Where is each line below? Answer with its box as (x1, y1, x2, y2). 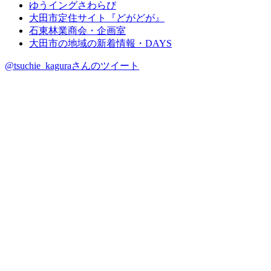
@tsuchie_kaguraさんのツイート (5, 60, 139, 71)
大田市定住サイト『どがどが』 (29, 12, 165, 23)
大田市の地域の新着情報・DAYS (29, 38, 172, 48)
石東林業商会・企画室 (29, 25, 126, 36)
